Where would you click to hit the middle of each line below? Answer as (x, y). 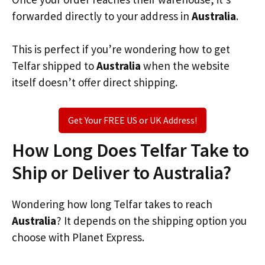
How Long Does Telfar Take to (130, 150)
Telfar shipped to (54, 66)
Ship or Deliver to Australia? (122, 172)
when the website (185, 66)
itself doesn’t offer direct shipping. (95, 82)
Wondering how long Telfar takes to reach (112, 204)
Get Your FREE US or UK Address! (132, 120)
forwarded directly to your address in (102, 16)
